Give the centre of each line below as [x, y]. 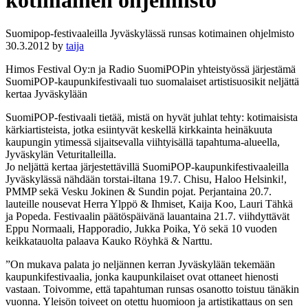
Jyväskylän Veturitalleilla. [61, 155]
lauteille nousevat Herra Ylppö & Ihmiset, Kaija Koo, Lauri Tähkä [149, 204]
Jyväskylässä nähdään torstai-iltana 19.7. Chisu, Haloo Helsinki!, [146, 179]
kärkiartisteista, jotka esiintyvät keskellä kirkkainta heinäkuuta [139, 130]
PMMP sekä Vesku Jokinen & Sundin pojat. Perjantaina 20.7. [139, 192]
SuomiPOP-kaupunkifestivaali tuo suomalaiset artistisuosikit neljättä [152, 82]
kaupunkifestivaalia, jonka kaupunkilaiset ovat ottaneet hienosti [142, 277]
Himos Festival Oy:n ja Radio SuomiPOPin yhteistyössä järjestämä [151, 69]
